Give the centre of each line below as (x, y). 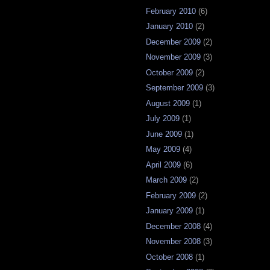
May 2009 (163, 149)
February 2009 (171, 195)
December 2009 (173, 42)
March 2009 (166, 180)
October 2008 (169, 257)
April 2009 (163, 165)
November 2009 (173, 57)
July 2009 (163, 119)
